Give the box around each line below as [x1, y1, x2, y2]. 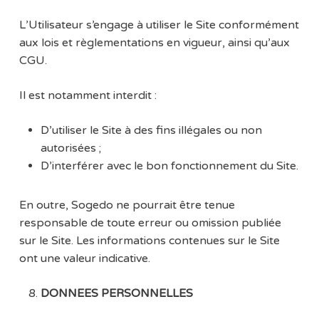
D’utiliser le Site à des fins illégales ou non [40, 123, 262, 138]
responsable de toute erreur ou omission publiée [19, 216, 281, 231]
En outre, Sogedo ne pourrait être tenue [19, 198, 235, 213]
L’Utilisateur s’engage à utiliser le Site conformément [19, 18, 299, 33]
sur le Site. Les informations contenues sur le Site [19, 234, 280, 249]
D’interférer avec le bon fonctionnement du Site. [40, 159, 298, 174]
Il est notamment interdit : [19, 88, 157, 103]
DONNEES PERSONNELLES [40, 286, 193, 301]
